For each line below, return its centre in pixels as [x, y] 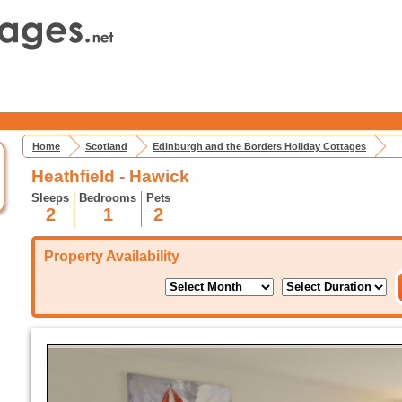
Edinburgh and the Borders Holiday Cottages [259, 146]
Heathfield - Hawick [110, 176]
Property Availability [112, 256]
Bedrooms [108, 198]
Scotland [106, 146]
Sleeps [50, 198]
